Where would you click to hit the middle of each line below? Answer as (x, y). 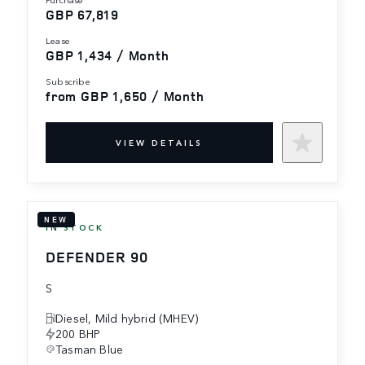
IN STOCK (75, 227)
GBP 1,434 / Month (108, 55)
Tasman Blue (90, 348)
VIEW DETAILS (159, 142)
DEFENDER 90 (97, 256)
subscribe (71, 80)
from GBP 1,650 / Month (125, 96)
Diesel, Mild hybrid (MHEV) (127, 317)
